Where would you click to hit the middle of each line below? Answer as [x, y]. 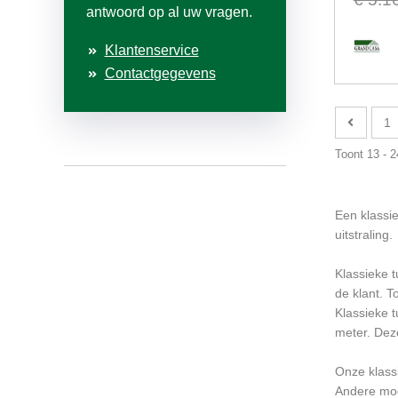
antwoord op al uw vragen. [169, 12]
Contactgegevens [160, 74]
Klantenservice [151, 51]
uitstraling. [363, 235]
